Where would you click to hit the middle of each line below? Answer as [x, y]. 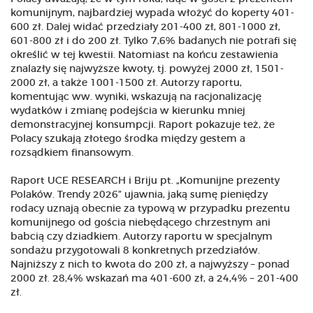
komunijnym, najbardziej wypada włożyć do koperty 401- [152, 14]
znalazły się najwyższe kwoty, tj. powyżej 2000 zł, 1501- [147, 70]
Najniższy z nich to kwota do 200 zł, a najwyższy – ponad [150, 265]
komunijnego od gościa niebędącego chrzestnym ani [140, 223]
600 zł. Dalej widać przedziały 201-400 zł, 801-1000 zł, [145, 28]
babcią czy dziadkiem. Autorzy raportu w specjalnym [141, 237]
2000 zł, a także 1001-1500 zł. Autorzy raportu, [126, 83]
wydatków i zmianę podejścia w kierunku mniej [128, 111]
